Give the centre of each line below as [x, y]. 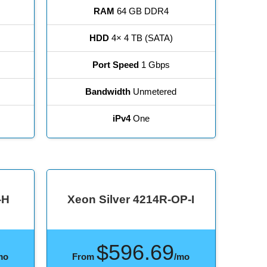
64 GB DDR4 [141, 11]
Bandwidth [108, 92]
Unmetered [154, 92]
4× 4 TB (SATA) [141, 38]
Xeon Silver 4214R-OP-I [131, 200]
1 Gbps [154, 65]
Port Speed [115, 65]
